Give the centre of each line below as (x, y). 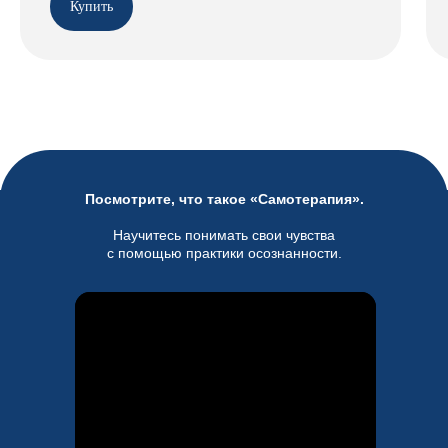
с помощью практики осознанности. (224, 253)
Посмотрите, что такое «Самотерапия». (224, 199)
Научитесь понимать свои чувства (224, 235)
